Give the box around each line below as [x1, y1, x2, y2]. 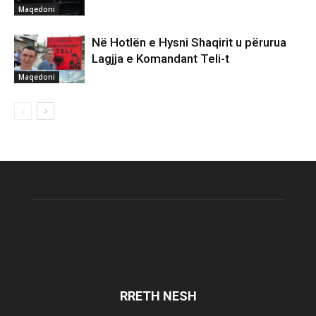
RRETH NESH [119, 288, 197, 304]
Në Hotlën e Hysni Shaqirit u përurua [92, 35, 286, 50]
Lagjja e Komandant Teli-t [92, 51, 229, 66]
